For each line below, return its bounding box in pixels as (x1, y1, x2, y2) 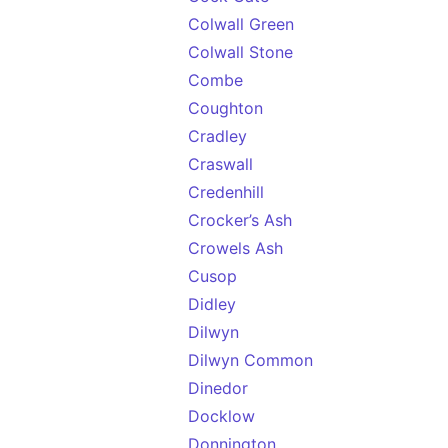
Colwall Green (188, 14, 294, 34)
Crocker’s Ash (188, 210, 292, 230)
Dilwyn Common (188, 350, 313, 370)
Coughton (188, 98, 263, 118)
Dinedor (188, 378, 248, 398)
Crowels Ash (188, 238, 283, 258)
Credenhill (188, 182, 264, 202)
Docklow (188, 406, 255, 426)
